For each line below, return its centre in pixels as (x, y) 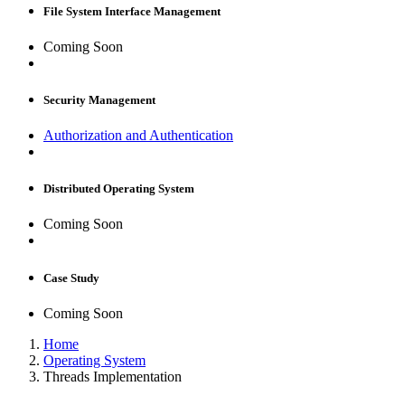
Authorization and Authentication (138, 136)
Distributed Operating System (119, 189)
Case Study (71, 278)
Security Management (99, 99)
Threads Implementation (113, 376)
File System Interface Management (132, 11)
